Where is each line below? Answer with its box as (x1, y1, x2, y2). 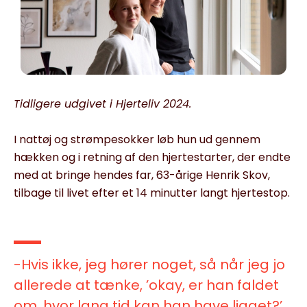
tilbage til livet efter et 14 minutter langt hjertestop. (14, 185, 290, 201)
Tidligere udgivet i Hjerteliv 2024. (14, 96, 191, 112)
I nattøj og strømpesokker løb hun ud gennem (14, 132, 260, 148)
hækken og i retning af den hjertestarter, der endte (14, 149, 291, 166)
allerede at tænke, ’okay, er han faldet (14, 275, 279, 295)
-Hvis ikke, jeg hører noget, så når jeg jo (14, 255, 285, 275)
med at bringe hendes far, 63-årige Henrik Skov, (14, 167, 270, 184)
